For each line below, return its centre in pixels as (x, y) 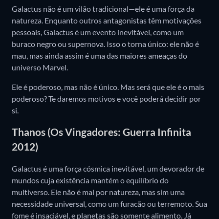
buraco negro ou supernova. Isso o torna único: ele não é (105, 44)
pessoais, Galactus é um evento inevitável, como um (98, 32)
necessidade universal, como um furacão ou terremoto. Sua (109, 203)
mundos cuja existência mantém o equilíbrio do (90, 180)
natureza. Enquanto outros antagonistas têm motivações (107, 20)
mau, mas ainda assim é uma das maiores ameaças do (99, 55)
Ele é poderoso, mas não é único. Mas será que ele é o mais (108, 87)
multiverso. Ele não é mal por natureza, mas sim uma (98, 192)
